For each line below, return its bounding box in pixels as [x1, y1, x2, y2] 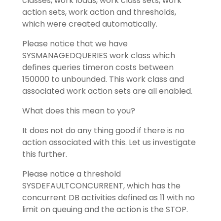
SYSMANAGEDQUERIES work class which [22, 50, 175, 61]
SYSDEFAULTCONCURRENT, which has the [22, 180, 181, 191]
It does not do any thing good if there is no [22, 125, 184, 136]
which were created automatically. [22, 18, 157, 30]
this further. [22, 148, 67, 160]
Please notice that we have [22, 38, 128, 49]
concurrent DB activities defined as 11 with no [22, 192, 195, 203]
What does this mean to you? [22, 105, 135, 116]
